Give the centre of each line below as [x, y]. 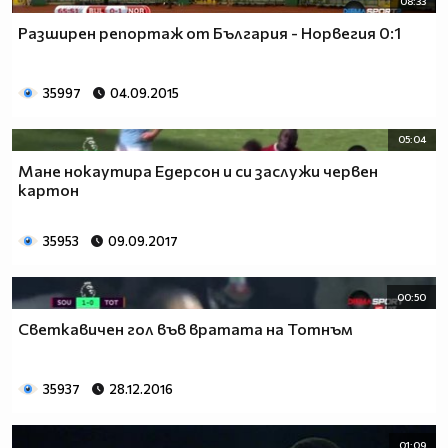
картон [48, 190]
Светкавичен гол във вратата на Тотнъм [185, 328]
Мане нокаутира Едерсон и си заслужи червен [198, 171]
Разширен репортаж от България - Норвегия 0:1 [209, 32]
